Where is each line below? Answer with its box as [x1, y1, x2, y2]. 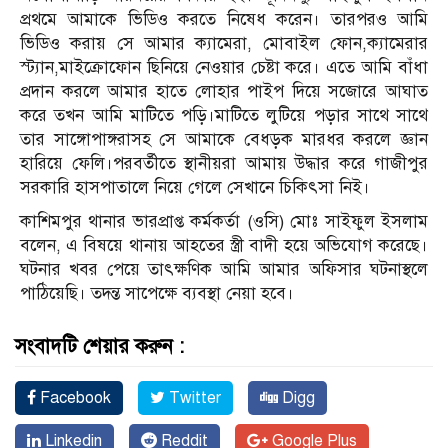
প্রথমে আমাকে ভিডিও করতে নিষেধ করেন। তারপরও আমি [20, 8, 428, 30]
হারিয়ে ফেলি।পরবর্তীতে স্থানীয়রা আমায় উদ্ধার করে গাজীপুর [20, 152, 428, 174]
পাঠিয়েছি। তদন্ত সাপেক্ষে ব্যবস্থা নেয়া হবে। [20, 282, 294, 304]
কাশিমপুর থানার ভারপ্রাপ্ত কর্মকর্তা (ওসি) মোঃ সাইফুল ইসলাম [20, 210, 428, 232]
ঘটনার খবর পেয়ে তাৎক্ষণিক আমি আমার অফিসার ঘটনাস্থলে [20, 258, 428, 280]
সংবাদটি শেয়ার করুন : [15, 333, 184, 359]
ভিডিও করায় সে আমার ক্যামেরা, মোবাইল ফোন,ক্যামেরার [20, 32, 428, 54]
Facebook [36, 387, 111, 408]
